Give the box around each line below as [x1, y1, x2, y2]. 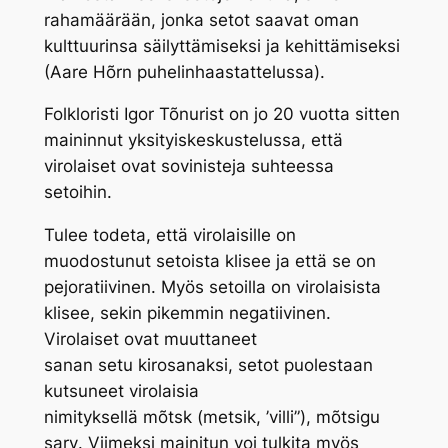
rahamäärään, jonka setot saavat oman [43, 9, 359, 30]
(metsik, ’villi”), [191, 407, 316, 428]
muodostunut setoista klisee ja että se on [43, 251, 376, 272]
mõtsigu [315, 407, 380, 428]
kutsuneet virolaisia [43, 381, 199, 402]
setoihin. [43, 182, 112, 203]
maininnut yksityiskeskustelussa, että [43, 130, 343, 151]
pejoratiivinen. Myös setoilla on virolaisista [43, 277, 381, 298]
